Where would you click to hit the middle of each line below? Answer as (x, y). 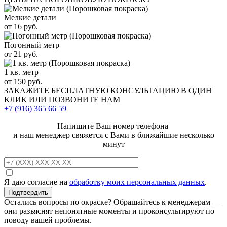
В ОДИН (196, 90)
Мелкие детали (30, 17)
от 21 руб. (21, 54)
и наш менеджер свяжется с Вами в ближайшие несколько (113, 135)
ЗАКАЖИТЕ (28, 90)
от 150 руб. (23, 81)
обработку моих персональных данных (137, 182)
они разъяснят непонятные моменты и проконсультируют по (109, 211)
